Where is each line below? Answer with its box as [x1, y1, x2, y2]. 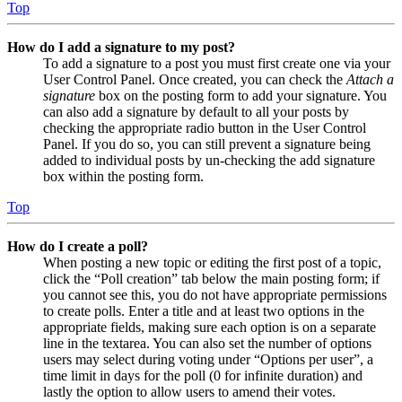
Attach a [346, 71, 394, 87]
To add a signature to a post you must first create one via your [43, 55, 390, 71]
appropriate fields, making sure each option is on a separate [43, 319, 376, 335]
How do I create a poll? [7, 238, 148, 254]
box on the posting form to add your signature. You [95, 87, 387, 103]
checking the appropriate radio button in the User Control [43, 119, 366, 135]
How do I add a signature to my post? [7, 39, 235, 55]
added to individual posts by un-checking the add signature [43, 152, 375, 168]
